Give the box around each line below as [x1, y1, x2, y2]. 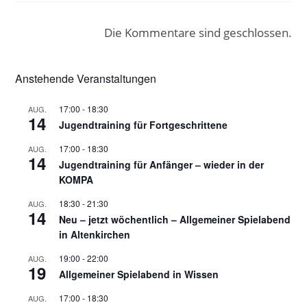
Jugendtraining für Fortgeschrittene [59, 118, 228, 132]
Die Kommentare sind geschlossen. [103, 25, 292, 40]
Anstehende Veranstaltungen [15, 71, 157, 86]
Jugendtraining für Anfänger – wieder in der [59, 158, 265, 171]
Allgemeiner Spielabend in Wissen [59, 267, 219, 281]
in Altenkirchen [59, 228, 131, 241]
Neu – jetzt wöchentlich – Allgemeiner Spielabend [59, 212, 291, 226]
